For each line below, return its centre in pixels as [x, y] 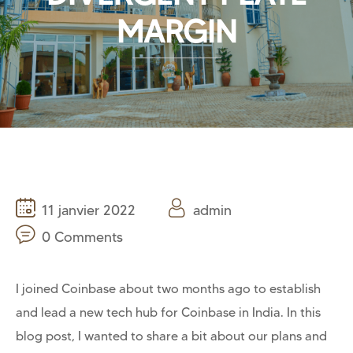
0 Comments [82, 237]
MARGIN [176, 31]
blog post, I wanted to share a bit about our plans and [171, 336]
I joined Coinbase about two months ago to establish [168, 289]
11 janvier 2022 [89, 210]
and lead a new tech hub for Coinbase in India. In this [168, 312]
